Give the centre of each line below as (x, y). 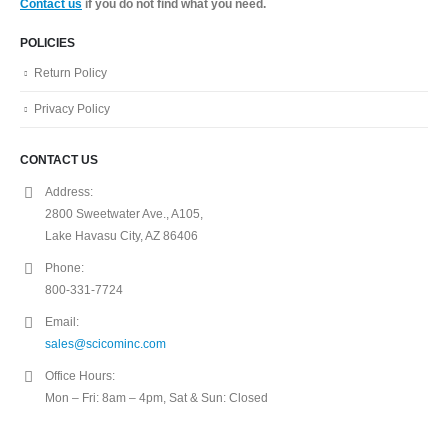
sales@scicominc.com (105, 344)
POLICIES (47, 42)
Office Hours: (80, 376)
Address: (69, 192)
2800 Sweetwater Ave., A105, (124, 214)
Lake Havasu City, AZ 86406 (121, 236)
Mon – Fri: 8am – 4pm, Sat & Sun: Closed (156, 398)
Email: (62, 322)
